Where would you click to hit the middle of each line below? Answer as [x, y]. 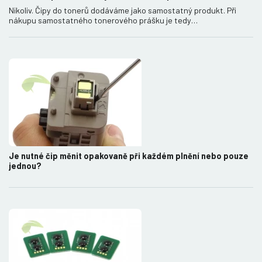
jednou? [25, 166]
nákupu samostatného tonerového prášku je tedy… [103, 20]
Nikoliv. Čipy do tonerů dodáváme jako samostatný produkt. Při [123, 10]
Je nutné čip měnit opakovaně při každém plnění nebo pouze [129, 156]
